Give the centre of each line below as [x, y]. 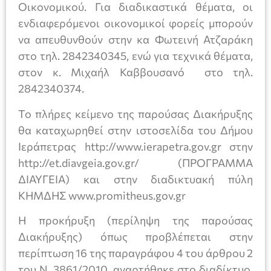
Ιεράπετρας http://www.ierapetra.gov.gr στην [135, 146]
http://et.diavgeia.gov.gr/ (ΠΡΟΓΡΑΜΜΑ [135, 162]
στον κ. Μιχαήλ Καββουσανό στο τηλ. [135, 72]
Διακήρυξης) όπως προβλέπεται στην [135, 237]
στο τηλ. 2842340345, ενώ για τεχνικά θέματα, [135, 56]
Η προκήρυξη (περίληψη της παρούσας [135, 220]
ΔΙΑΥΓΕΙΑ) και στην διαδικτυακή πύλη [135, 179]
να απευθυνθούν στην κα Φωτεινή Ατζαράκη [135, 40]
